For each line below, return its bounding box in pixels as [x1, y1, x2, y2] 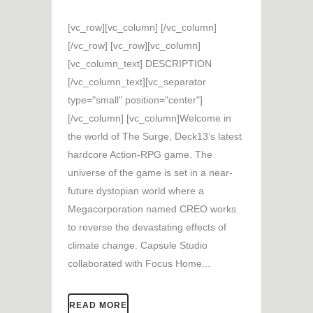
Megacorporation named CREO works [68, 203, 236, 214]
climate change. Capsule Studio [68, 239, 208, 251]
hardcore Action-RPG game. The [68, 148, 212, 160]
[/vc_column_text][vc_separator [68, 75, 206, 87]
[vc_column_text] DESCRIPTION [68, 57, 212, 69]
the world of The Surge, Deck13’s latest [68, 130, 242, 142]
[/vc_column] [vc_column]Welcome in [68, 112, 231, 124]
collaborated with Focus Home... [68, 257, 210, 269]
